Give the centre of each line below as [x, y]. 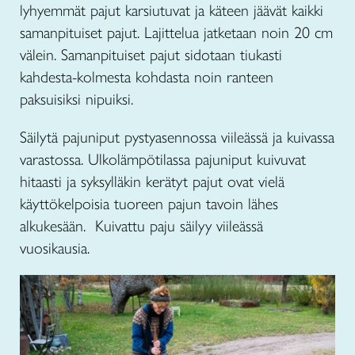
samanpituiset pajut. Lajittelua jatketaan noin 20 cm [176, 33]
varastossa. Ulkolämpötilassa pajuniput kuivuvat [163, 160]
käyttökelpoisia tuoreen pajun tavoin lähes [149, 204]
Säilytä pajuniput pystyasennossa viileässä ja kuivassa [177, 137]
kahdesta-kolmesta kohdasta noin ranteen [147, 77]
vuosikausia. [55, 248]
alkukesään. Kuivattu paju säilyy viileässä [141, 226]
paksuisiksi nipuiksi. [76, 99]
